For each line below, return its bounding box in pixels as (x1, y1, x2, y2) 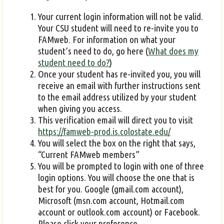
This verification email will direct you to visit (38, 114, 193, 126)
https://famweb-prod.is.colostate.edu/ (38, 126, 170, 137)
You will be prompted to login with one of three (38, 160, 204, 172)
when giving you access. (38, 103, 122, 114)
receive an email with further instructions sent (38, 80, 200, 91)
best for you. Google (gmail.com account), (38, 183, 183, 195)
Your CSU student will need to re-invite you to (38, 22, 198, 34)
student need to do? (38, 57, 109, 68)
